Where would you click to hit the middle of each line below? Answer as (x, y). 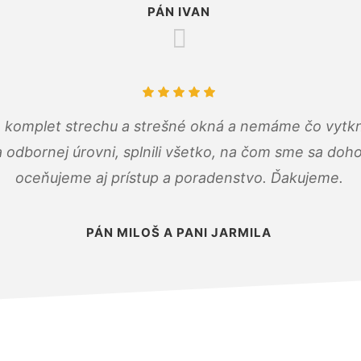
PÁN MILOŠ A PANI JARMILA (179, 232)
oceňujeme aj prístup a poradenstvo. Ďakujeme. (179, 177)
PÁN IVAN (179, 11)
